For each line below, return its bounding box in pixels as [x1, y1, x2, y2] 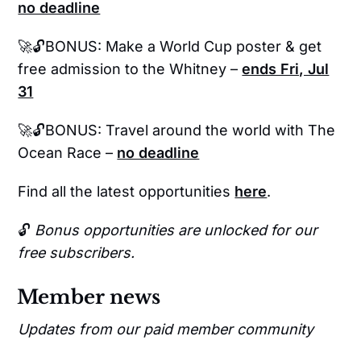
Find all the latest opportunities [18, 183, 235, 201]
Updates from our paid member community [18, 321, 314, 338]
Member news [17, 285, 161, 309]
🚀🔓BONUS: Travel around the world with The [18, 122, 336, 139]
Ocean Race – [18, 144, 114, 162]
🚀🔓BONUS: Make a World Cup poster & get [18, 38, 322, 56]
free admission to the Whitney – [18, 60, 239, 78]
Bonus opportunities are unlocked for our [31, 222, 318, 239]
